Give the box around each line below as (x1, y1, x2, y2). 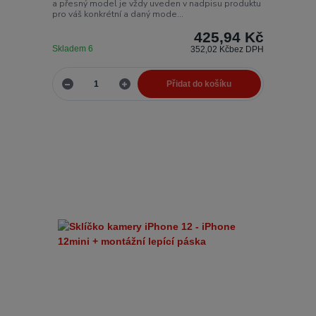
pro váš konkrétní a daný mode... (51, 8, 183, 20)
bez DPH (229, 44, 265, 55)
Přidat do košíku (166, 78, 232, 89)
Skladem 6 (51, 44, 95, 54)
